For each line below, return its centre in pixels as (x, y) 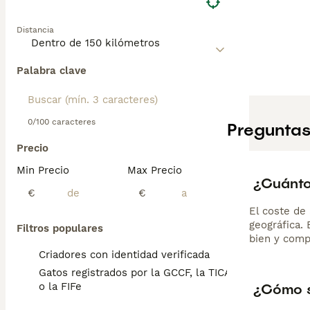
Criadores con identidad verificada (124, 255)
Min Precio (43, 170)
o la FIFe (60, 286)
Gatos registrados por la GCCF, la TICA (135, 273)
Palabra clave (52, 71)
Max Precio (155, 170)
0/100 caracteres (62, 122)
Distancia (35, 30)
